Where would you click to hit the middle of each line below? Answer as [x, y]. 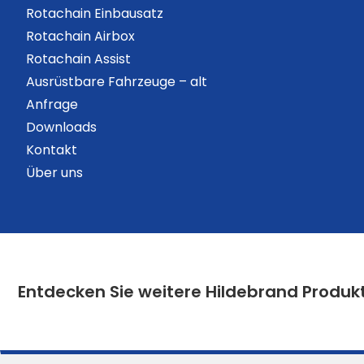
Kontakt [52, 150]
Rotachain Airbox [80, 36]
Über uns [54, 173]
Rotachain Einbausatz [95, 13]
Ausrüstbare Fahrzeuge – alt [117, 82]
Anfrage [52, 104]
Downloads [61, 127]
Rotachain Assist [78, 59]
